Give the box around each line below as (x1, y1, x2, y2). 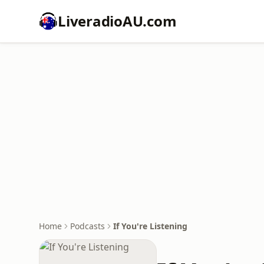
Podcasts (70, 220, 105, 232)
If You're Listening (113, 220, 187, 232)
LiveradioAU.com (58, 11, 177, 31)
